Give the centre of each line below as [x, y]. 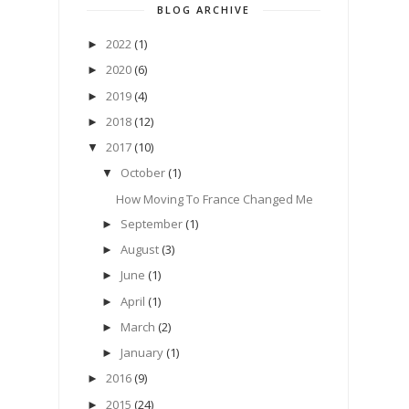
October [142, 173]
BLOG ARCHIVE [204, 10]
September [151, 223]
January [142, 353]
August [139, 250]
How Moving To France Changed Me [215, 199]
